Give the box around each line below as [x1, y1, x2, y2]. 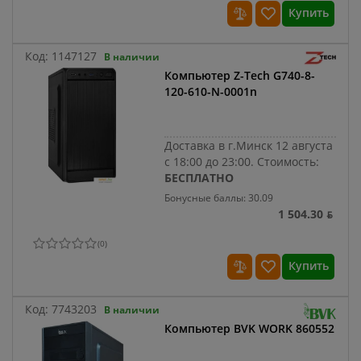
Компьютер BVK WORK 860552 [164, 321, 335, 337]
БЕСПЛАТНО [164, 170, 234, 186]
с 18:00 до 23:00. [164, 154, 258, 170]
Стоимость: [257, 154, 320, 170]
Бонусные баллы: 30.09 [164, 191, 274, 205]
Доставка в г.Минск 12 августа [164, 138, 334, 154]
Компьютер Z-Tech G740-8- [164, 68, 316, 84]
